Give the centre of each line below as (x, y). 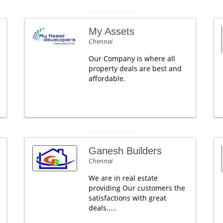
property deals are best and (135, 68)
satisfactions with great (127, 198)
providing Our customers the (137, 188)
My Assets (111, 31)
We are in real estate (123, 178)
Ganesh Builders (125, 151)
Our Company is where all (132, 58)
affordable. (107, 78)
